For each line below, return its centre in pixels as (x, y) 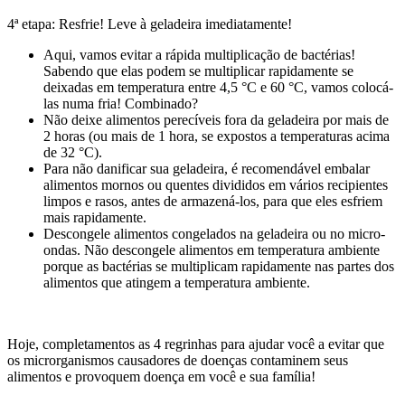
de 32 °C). (73, 152)
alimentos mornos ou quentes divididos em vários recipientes (216, 184)
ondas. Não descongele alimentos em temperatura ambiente (212, 250)
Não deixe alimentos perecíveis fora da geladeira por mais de (216, 119)
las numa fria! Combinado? (121, 103)
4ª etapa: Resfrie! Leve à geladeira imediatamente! (150, 24)
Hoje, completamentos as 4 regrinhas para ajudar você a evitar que (196, 344)
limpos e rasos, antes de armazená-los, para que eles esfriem (213, 201)
